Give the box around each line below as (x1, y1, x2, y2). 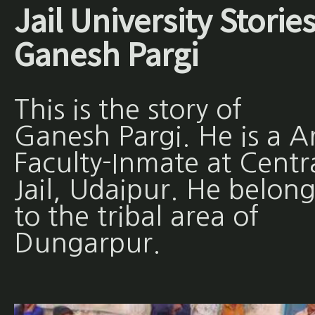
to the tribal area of (13, 202, 259, 231)
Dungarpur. (13, 229, 161, 257)
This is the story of (13, 96, 242, 124)
